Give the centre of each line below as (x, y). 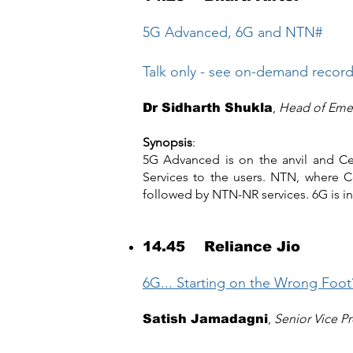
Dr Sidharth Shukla (208, 108)
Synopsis (167, 142)
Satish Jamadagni (205, 319)
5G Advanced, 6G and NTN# (232, 32)
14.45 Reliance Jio (221, 247)
